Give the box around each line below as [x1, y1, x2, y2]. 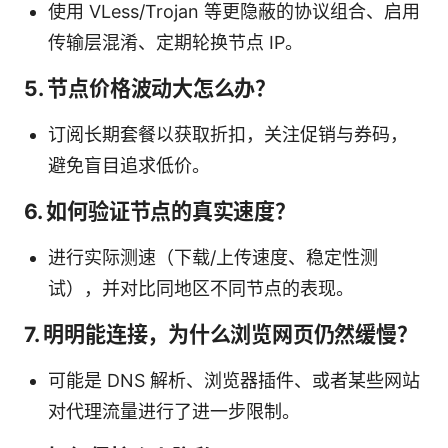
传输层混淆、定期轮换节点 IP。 [48, 31, 303, 53]
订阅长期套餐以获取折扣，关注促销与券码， [48, 123, 408, 145]
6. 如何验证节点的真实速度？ [24, 198, 296, 224]
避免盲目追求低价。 [48, 154, 210, 176]
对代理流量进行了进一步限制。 [48, 400, 300, 422]
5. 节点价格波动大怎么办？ [24, 75, 277, 101]
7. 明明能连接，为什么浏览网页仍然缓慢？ [24, 321, 418, 347]
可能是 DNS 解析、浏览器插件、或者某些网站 [48, 369, 420, 391]
